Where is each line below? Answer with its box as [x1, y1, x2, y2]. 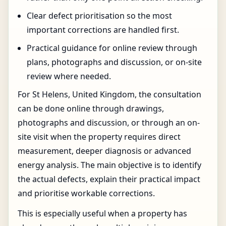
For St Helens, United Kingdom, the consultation [18, 89, 201, 100]
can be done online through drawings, [18, 103, 164, 114]
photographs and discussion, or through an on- [18, 117, 200, 128]
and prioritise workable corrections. [18, 188, 155, 199]
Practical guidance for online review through [27, 42, 197, 53]
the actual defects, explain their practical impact [18, 174, 200, 185]
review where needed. [27, 71, 111, 82]
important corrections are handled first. [27, 24, 179, 35]
